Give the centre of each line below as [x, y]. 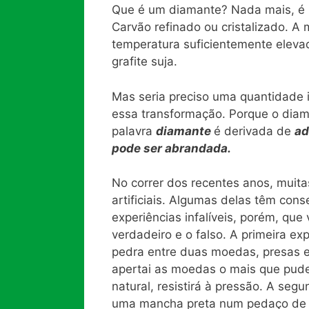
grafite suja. [144, 62]
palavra [134, 131]
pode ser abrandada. [171, 148]
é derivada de [254, 131]
